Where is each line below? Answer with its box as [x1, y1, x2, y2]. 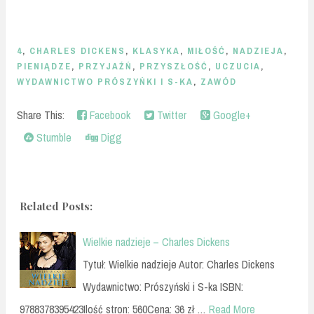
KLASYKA [132, 45, 180, 57]
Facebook [87, 107, 130, 123]
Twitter [154, 107, 186, 123]
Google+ [210, 107, 251, 123]
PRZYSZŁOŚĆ [139, 60, 208, 73]
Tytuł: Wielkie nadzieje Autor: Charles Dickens [83, 256, 275, 272]
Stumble [34, 129, 71, 145]
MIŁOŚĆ [187, 45, 226, 57]
